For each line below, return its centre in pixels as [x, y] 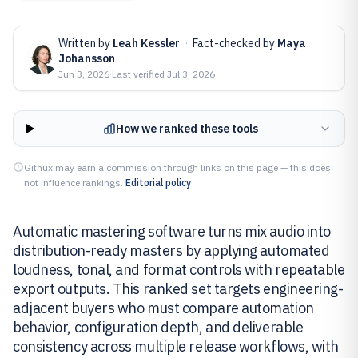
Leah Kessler [146, 43]
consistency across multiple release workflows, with [176, 346]
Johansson [87, 58]
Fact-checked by [235, 43]
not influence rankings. [74, 183]
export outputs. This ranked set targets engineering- [178, 289]
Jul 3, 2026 [191, 74]
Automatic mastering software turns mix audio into [172, 231]
